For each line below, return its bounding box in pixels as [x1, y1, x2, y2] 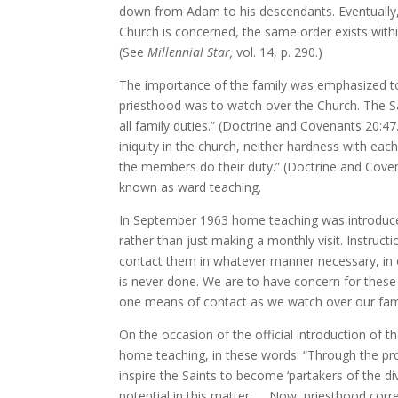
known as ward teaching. [119, 179, 262, 195]
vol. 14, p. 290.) [233, 44, 323, 60]
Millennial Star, [147, 44, 234, 60]
